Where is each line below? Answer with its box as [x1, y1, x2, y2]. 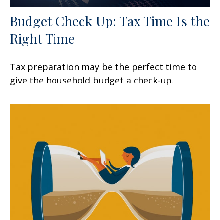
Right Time [10, 29, 75, 47]
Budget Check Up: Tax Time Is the [10, 11, 210, 29]
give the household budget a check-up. [10, 74, 174, 86]
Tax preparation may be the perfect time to [10, 60, 197, 73]
